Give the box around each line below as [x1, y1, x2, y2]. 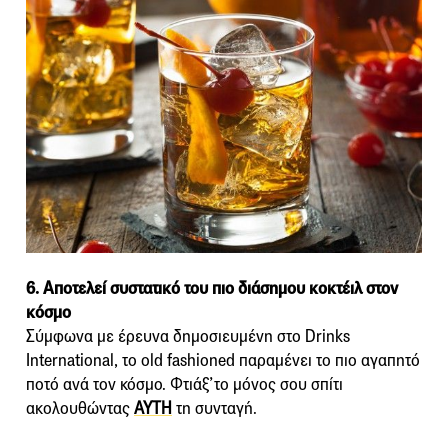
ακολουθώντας [26, 398, 134, 420]
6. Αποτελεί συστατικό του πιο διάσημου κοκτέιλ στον [26, 278, 398, 300]
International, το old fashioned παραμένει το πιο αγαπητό [26, 350, 420, 372]
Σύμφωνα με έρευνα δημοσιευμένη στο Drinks [26, 326, 350, 348]
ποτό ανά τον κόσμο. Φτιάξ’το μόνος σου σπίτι [26, 374, 343, 396]
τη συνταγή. [172, 398, 257, 420]
